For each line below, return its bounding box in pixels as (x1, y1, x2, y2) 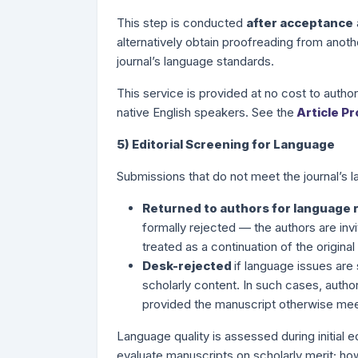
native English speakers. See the (117, 105, 294, 120)
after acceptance (246, 15, 353, 30)
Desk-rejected (142, 258, 234, 273)
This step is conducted (117, 15, 246, 30)
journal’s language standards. (117, 54, 274, 69)
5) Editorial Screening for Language (117, 137, 335, 152)
